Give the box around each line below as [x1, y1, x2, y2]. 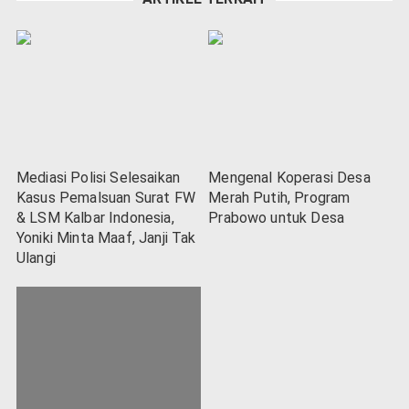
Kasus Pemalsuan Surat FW [16, 188, 195, 206]
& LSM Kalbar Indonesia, [16, 208, 174, 226]
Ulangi [16, 248, 56, 267]
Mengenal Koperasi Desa [208, 168, 371, 186]
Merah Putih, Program [208, 188, 351, 206]
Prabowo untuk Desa [208, 208, 345, 226]
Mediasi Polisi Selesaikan [16, 168, 181, 186]
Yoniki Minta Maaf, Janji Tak [16, 228, 196, 246]
